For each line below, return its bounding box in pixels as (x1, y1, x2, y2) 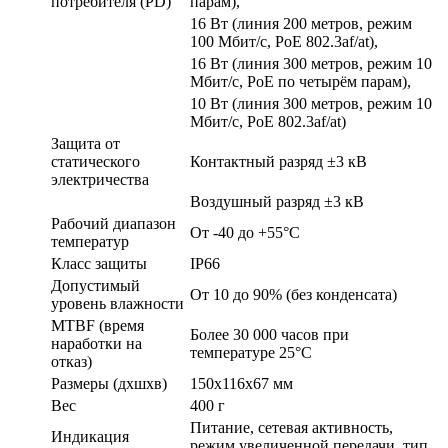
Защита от (51, 134, 120, 152)
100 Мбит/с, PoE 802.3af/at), (190, 32, 378, 50)
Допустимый (51, 276, 140, 294)
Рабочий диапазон (51, 214, 176, 232)
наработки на (51, 334, 142, 352)
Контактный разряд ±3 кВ (190, 152, 367, 170)
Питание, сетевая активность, (190, 418, 393, 436)
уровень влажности (51, 294, 184, 312)
